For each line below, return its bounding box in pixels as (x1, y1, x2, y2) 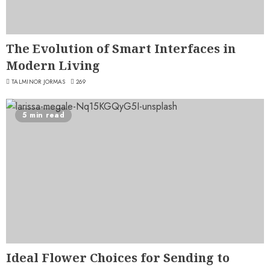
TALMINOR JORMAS (11, 77, 66, 86)
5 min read (22, 109, 64, 121)
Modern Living (6, 57, 100, 74)
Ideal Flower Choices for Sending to (6, 249, 230, 266)
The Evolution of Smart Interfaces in (6, 40, 236, 57)
